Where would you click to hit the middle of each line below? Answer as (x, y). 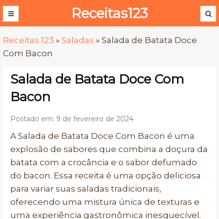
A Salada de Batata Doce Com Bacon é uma (102, 136)
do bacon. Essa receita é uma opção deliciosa (106, 175)
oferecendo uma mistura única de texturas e (105, 202)
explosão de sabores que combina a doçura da (109, 149)
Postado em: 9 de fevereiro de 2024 (72, 119)
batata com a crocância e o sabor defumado (104, 162)
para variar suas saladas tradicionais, (86, 189)
